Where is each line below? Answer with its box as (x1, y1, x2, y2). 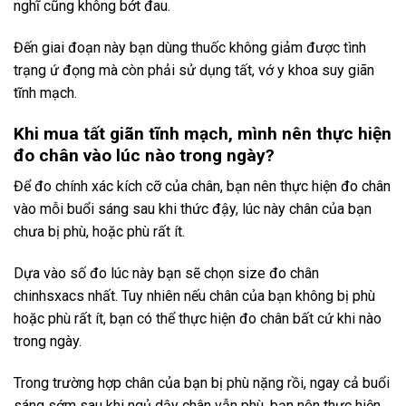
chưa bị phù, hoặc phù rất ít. (14, 223, 185, 241)
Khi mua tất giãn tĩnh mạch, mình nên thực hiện (14, 122, 391, 144)
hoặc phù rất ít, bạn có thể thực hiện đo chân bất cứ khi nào (14, 310, 382, 328)
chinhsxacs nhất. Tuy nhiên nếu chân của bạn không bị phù (14, 287, 375, 305)
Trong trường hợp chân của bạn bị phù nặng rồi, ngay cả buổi (14, 373, 390, 391)
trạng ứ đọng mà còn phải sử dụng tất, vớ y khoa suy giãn (14, 62, 374, 79)
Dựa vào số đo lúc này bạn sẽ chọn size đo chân (14, 265, 319, 283)
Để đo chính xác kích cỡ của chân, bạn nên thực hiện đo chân (14, 178, 391, 196)
